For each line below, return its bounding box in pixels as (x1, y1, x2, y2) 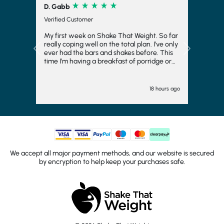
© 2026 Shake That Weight (74, 195, 149, 203)
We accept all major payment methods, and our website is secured (10, 123, 214, 132)
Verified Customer (44, 15, 93, 23)
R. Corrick (44, 2, 77, 11)
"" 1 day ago (95, 59, 123, 66)
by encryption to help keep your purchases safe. (38, 131, 185, 140)
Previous (36, 35, 66, 45)
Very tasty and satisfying (44, 31, 119, 40)
